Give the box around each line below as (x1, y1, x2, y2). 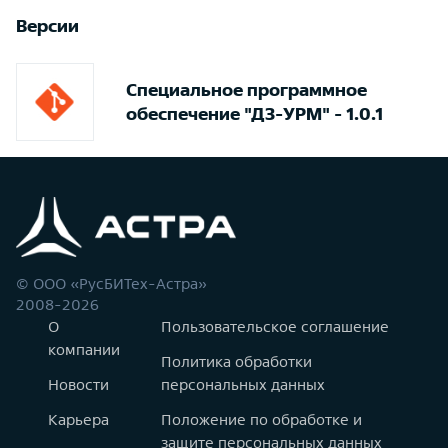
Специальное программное (126, 80, 367, 99)
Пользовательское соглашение (161, 318, 389, 335)
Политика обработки (161, 353, 312, 370)
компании (48, 341, 120, 358)
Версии (16, 16, 79, 35)
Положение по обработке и (161, 411, 362, 428)
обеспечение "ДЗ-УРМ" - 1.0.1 (126, 104, 383, 123)
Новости (48, 376, 109, 393)
